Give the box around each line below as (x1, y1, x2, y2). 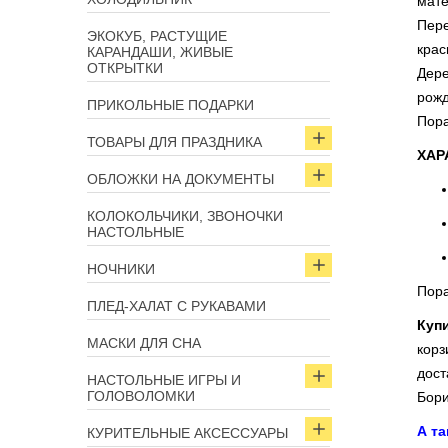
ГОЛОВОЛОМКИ (87, 388, 195, 404)
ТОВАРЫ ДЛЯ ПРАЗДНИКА (87, 134, 262, 150)
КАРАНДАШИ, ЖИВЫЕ (87, 44, 233, 60)
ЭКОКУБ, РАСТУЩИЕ (87, 28, 227, 44)
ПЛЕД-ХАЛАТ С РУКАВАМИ (87, 298, 266, 314)
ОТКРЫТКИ (87, 60, 163, 76)
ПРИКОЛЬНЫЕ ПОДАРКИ (87, 97, 254, 113)
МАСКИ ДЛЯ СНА (87, 335, 201, 351)
